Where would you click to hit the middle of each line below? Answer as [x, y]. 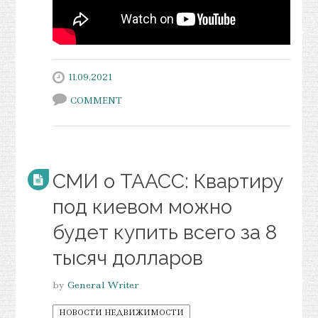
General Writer [103, 284]
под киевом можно [142, 207]
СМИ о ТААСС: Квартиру [168, 181]
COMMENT [96, 100]
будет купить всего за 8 [164, 232]
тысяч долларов [127, 258]
